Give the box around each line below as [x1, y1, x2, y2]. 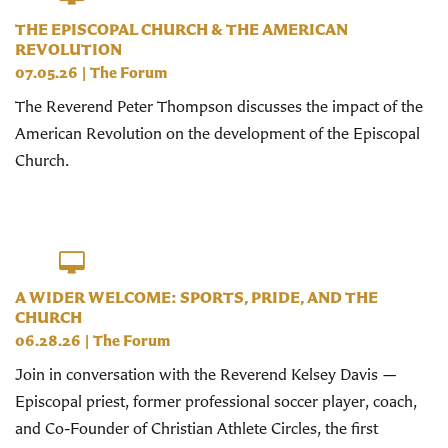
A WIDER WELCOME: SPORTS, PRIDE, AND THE [15, 287, 378, 308]
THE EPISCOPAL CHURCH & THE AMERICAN [15, 18, 348, 39]
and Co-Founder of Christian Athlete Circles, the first [15, 418, 378, 439]
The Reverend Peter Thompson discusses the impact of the [15, 95, 423, 116]
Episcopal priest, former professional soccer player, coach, [15, 391, 417, 412]
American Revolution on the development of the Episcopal [15, 122, 420, 143]
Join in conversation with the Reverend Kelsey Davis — [15, 364, 397, 385]
